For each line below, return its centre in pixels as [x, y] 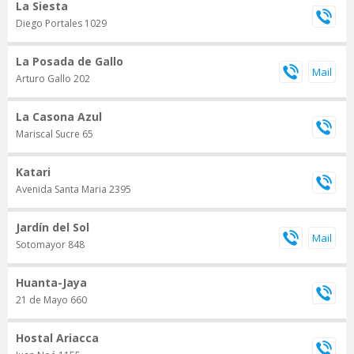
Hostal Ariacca [57, 338]
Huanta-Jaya [51, 283]
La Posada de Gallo [70, 62]
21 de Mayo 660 [51, 300]
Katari [33, 172]
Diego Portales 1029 [61, 24]
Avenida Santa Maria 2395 [73, 190]
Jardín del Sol [53, 228]
